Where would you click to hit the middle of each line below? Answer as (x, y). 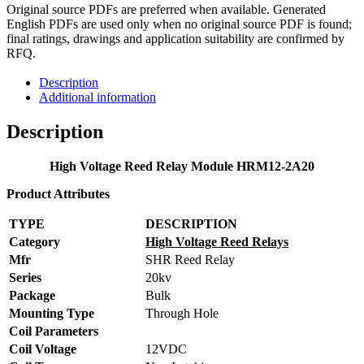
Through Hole (182, 313)
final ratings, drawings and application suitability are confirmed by (175, 38)
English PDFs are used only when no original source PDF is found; (179, 24)
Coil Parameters (54, 331)
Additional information (97, 97)
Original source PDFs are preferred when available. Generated (166, 9)
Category (35, 241)
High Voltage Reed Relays (217, 241)
